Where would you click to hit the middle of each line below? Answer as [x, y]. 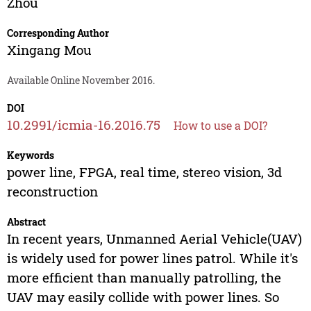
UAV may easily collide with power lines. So [143, 297]
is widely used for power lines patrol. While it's [152, 258]
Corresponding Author [58, 33]
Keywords [30, 155]
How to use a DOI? [220, 126]
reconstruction [52, 192]
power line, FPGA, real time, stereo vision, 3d [144, 172]
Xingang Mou [49, 50]
